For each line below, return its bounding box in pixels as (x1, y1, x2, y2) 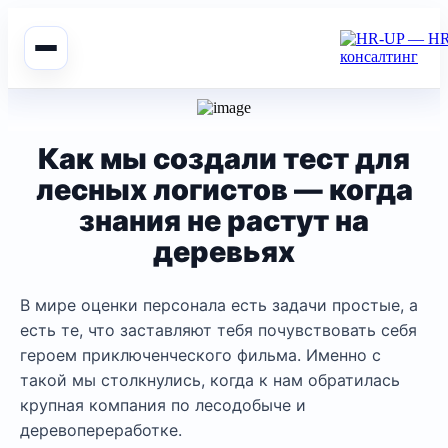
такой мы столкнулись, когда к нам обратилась (20, 370, 400, 390)
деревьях (153, 234, 295, 269)
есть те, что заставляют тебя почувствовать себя (20, 320, 417, 340)
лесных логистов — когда (35, 172, 413, 207)
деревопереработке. (20, 420, 182, 440)
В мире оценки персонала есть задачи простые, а (20, 295, 418, 315)
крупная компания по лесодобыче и (20, 395, 306, 415)
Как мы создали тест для (38, 141, 410, 176)
